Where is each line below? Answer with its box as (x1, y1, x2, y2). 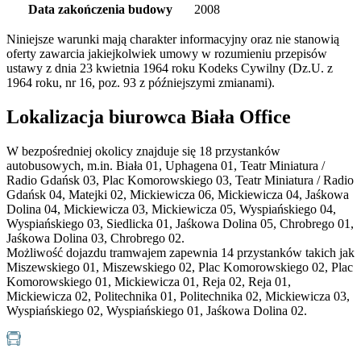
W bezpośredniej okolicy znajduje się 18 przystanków (6, 144, 280, 159)
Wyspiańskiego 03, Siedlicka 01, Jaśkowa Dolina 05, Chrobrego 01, (6, 217, 354, 231)
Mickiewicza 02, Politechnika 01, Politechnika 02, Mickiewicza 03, (6, 289, 350, 304)
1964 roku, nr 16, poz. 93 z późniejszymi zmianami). (6, 76, 275, 90)
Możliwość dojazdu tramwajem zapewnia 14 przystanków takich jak (6, 246, 355, 260)
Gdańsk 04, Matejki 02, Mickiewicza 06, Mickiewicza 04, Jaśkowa (6, 188, 349, 202)
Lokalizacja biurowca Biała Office (6, 106, 291, 128)
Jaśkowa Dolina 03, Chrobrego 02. (6, 231, 185, 246)
